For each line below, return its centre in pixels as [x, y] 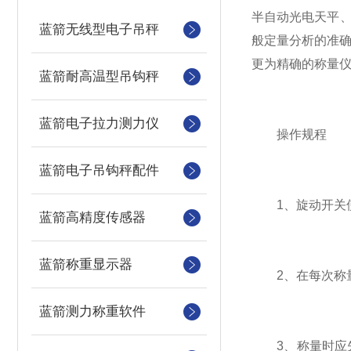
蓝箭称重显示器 [86, 264]
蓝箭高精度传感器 [92, 217]
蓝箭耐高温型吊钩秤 [99, 76]
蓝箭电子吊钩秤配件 [99, 170]
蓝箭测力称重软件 [92, 311]
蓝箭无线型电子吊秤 [99, 29]
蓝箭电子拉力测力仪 [99, 123]
